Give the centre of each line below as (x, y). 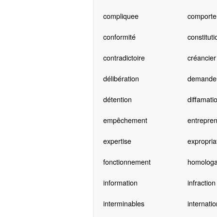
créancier (201, 58)
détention (117, 99)
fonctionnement (127, 162)
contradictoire (124, 58)
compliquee (121, 16)
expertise (117, 141)
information (120, 183)
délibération (121, 78)
